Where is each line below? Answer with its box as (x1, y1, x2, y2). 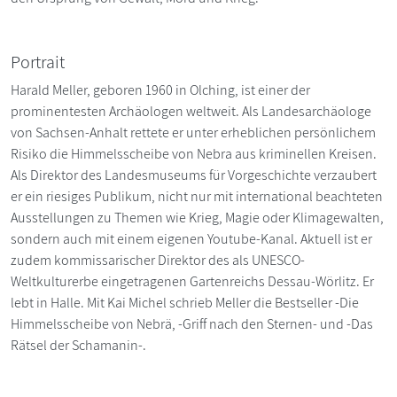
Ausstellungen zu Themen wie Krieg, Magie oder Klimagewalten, (11, 208, 384, 228)
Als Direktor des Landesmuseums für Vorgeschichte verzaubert (11, 166, 377, 185)
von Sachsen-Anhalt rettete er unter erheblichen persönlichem (11, 123, 376, 143)
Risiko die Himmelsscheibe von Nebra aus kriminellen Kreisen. (11, 144, 377, 164)
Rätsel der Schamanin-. (11, 336, 146, 355)
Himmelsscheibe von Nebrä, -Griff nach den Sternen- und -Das (11, 315, 373, 334)
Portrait (11, 51, 65, 74)
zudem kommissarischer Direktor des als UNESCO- (11, 251, 305, 270)
